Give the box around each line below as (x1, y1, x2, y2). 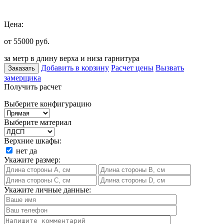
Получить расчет (4, 82, 61, 91)
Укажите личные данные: (4, 185, 91, 194)
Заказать (8, 64, 35, 72)
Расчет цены (111, 63, 153, 72)
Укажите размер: (4, 155, 60, 164)
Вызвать (155, 63, 184, 72)
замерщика (4, 73, 41, 82)
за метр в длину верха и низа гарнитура (4, 53, 139, 62)
